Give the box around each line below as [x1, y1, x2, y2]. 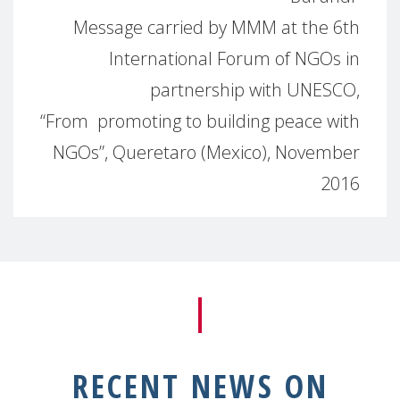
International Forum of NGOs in [109, 46, 360, 71]
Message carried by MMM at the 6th [73, 14, 360, 39]
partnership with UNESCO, [150, 77, 360, 102]
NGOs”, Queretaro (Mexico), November [53, 139, 360, 164]
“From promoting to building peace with [40, 108, 360, 133]
